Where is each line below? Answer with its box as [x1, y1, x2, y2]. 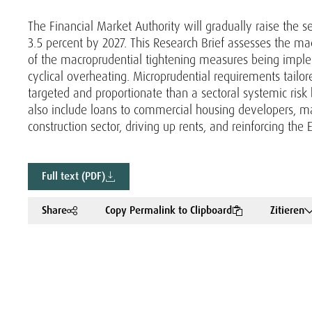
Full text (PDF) [42, 169, 105, 183]
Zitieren [270, 203, 304, 217]
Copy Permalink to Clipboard [105, 203, 232, 217]
